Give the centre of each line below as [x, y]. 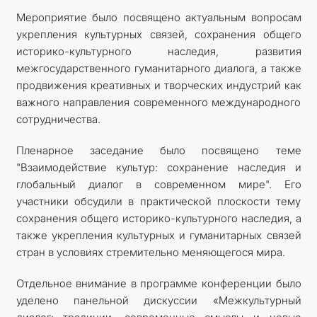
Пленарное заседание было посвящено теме [158, 150]
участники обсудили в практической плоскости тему [158, 201]
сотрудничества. [58, 119]
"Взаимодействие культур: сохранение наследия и [158, 167]
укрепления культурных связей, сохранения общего [158, 34]
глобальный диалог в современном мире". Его [158, 184]
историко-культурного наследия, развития [158, 51]
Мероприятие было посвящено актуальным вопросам [158, 17]
